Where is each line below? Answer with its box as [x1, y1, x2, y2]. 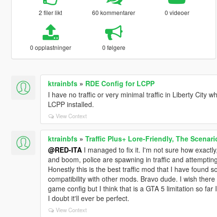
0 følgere [102, 43, 125, 51]
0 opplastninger [30, 43, 71, 51]
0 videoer [164, 8, 189, 16]
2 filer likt [39, 8, 62, 16]
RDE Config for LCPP [85, 78, 155, 88]
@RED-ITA [47, 144, 82, 155]
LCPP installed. [47, 99, 94, 109]
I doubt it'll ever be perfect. [47, 193, 129, 203]
